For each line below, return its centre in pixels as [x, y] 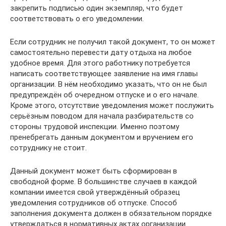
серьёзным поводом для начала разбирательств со [102, 116]
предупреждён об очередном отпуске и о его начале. [104, 95]
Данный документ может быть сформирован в [94, 171]
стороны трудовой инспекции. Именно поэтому [95, 126]
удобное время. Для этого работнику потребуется [100, 63]
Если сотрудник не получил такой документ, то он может [113, 42]
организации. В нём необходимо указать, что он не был [108, 84]
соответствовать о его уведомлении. [77, 18]
